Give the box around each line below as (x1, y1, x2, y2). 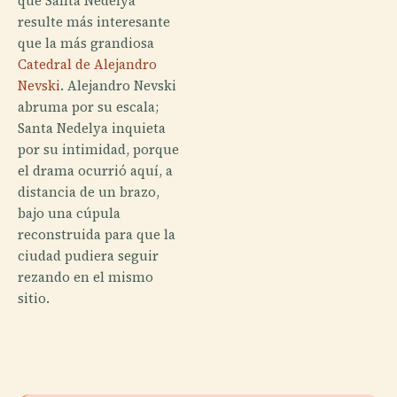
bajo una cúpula (18, 203, 121, 222)
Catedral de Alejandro (18, 54, 157, 74)
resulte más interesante (18, 12, 170, 31)
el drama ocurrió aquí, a (18, 160, 173, 180)
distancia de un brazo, (18, 182, 160, 201)
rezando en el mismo (18, 267, 153, 286)
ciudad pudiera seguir (18, 245, 159, 265)
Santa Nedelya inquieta (18, 118, 166, 137)
